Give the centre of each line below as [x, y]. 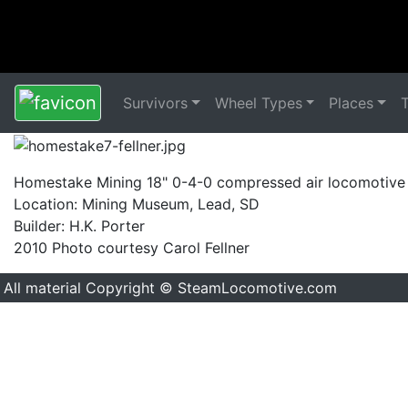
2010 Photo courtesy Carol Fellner [132, 247]
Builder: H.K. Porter [79, 225]
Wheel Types [258, 103]
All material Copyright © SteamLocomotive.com [170, 287]
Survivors [155, 103]
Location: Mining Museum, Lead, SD [137, 204]
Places [352, 103]
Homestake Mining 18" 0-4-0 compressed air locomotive [209, 182]
